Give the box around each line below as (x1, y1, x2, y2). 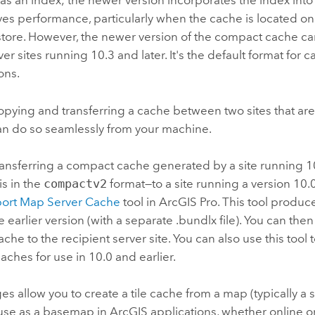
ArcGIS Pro (159, 195, 218, 210)
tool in (120, 195, 160, 210)
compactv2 (44, 176, 108, 191)
